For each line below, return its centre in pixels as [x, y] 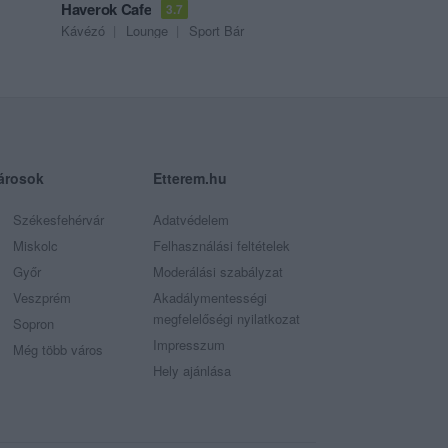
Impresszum [188, 345]
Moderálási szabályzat [217, 272]
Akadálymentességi [209, 298]
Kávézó [83, 31]
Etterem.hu [189, 178]
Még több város [57, 350]
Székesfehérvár [58, 220]
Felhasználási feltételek [221, 246]
